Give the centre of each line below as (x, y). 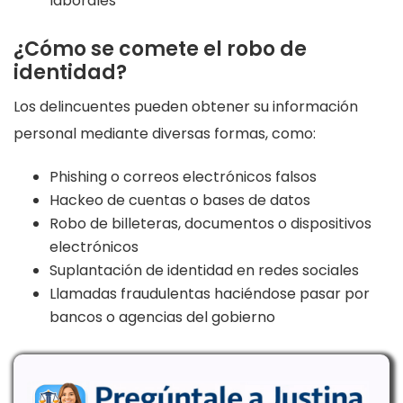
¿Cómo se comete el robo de (160, 49)
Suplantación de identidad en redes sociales (204, 270)
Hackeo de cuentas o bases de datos (180, 200)
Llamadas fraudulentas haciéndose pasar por (210, 293)
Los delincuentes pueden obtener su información (186, 106)
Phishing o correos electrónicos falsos (183, 176)
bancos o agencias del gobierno (162, 317)
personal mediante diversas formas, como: (165, 133)
